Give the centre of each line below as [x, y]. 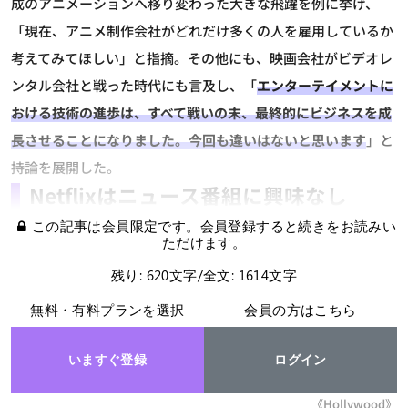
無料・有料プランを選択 [107, 310]
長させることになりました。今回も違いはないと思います [189, 140]
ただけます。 [204, 243]
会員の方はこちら [301, 310]
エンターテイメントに [325, 86]
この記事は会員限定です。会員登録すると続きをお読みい [214, 226]
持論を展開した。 [66, 168]
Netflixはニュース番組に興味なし [188, 195]
